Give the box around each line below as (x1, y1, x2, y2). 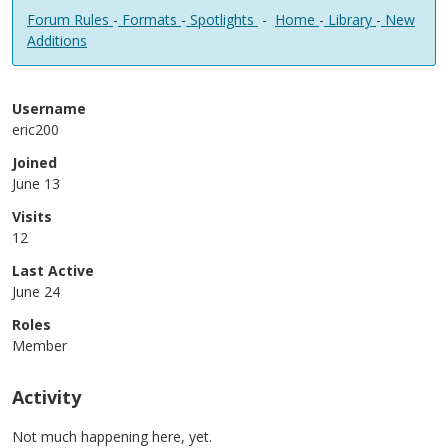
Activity (12, 385, 81, 409)
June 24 (12, 282, 60, 301)
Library (324, 10, 376, 29)
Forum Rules (27, 10, 113, 29)
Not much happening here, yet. (12, 427, 212, 446)
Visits (12, 207, 52, 226)
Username (12, 99, 86, 118)
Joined (12, 153, 57, 172)
